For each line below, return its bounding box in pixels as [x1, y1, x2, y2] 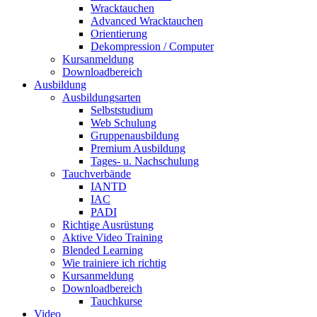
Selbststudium [91, 104, 153, 117]
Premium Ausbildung [91, 142, 185, 155]
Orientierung [91, 28, 147, 40]
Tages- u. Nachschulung [91, 155, 199, 168]
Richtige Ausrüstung [62, 219, 154, 231]
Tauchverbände [62, 168, 131, 180]
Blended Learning [62, 244, 143, 257]
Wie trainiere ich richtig [62, 257, 166, 270]
